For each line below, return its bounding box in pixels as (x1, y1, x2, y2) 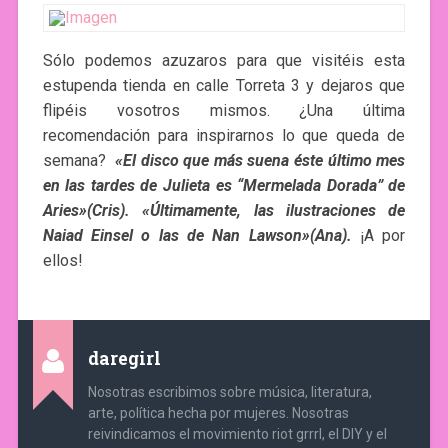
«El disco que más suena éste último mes (110, 150, 406, 170)
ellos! (42, 250, 83, 270)
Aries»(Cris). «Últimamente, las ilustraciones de (42, 200, 406, 220)
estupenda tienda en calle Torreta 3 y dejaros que (42, 75, 406, 95)
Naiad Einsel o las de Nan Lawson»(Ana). (42, 225, 352, 245)
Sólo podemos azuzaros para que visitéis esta (42, 50, 406, 70)
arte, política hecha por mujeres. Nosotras (87, 404, 349, 421)
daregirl (87, 346, 161, 370)
